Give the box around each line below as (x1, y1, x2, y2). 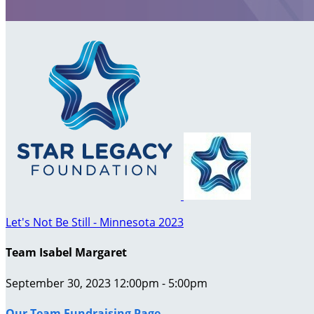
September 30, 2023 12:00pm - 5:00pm (6, 275, 207, 291)
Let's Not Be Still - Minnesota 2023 (6, 214, 184, 230)
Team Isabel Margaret (6, 245, 127, 261)
